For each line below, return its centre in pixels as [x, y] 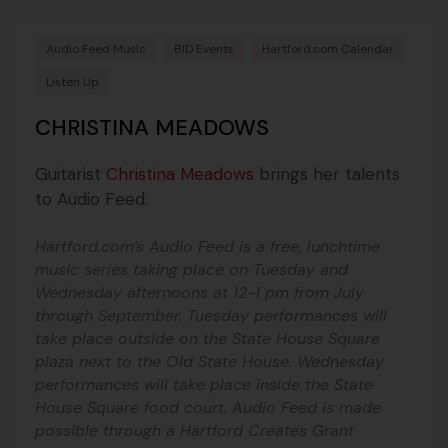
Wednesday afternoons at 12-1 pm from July [199, 293]
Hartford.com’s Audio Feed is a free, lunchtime [207, 247]
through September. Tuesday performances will [211, 316]
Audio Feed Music [96, 49]
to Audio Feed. [91, 199]
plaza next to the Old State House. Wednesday [209, 362]
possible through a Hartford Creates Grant [194, 431]
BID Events [204, 49]
